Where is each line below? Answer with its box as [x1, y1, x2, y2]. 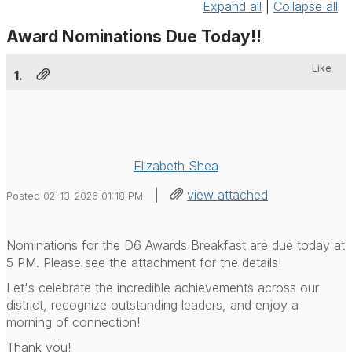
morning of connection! [6, 313, 144, 330]
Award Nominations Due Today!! [6, 26, 262, 46]
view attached [187, 186, 268, 203]
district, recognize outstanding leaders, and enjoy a [6, 296, 299, 313]
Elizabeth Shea [134, 157, 218, 174]
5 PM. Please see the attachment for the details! [6, 254, 281, 270]
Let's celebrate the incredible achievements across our [6, 279, 319, 295]
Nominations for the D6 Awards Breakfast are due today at [6, 236, 345, 253]
